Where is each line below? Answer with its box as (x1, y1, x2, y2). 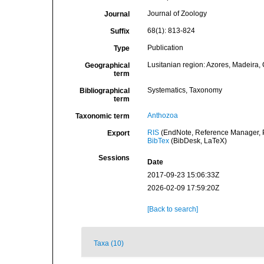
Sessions (98, 154, 130, 162)
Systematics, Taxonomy (147, 86, 222, 94)
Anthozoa (147, 111, 178, 120)
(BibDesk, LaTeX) (169, 137, 227, 145)
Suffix (110, 27, 130, 35)
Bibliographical (79, 87, 130, 95)
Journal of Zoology (147, 9, 207, 18)
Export (107, 129, 130, 137)
